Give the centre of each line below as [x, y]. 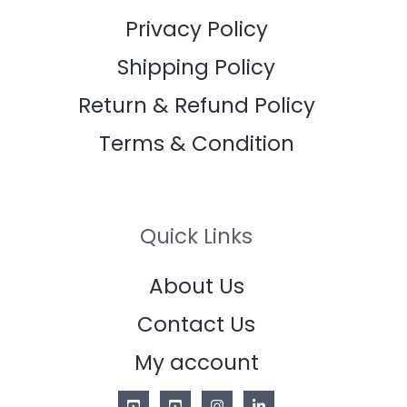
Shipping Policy [197, 68]
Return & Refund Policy [196, 106]
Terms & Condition [196, 144]
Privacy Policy [196, 30]
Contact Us [197, 324]
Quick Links [197, 237]
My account [196, 362]
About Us [196, 286]
